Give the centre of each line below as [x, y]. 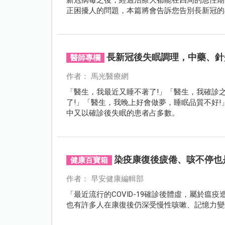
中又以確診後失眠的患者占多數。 [123, 113]
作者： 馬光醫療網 [97, 76]
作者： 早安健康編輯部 [105, 179]
